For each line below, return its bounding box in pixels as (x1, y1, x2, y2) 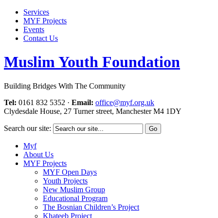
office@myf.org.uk (95, 98, 154, 107)
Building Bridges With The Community (4, 81, 126, 90)
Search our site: (4, 124, 51, 132)
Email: (72, 98, 93, 107)
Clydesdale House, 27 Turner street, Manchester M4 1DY (4, 107, 182, 115)
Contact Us (23, 34, 58, 42)
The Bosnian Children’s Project (43, 202, 139, 211)
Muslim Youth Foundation (4, 53, 180, 71)
